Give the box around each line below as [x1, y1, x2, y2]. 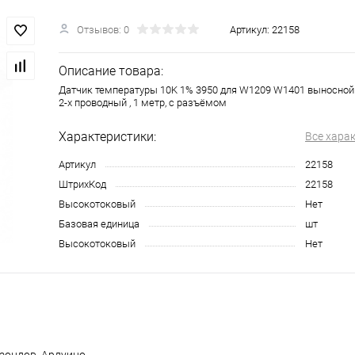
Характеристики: [59, 128, 156, 144]
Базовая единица [59, 217, 139, 230]
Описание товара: [59, 63, 163, 78]
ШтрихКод [59, 177, 106, 190]
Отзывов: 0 [77, 23, 129, 36]
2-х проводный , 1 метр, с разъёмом [59, 96, 227, 109]
